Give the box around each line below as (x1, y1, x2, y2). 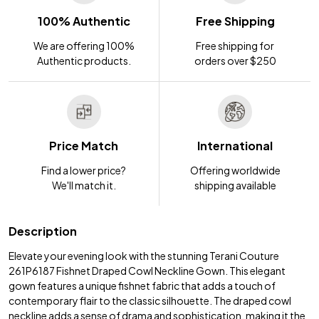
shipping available (194, 178, 276, 192)
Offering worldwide (189, 163, 281, 177)
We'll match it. (51, 178, 116, 192)
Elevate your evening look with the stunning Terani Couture (9, 249, 279, 262)
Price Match (49, 137, 118, 153)
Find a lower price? (41, 163, 126, 177)
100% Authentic (37, 13, 130, 28)
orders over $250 (194, 53, 276, 67)
